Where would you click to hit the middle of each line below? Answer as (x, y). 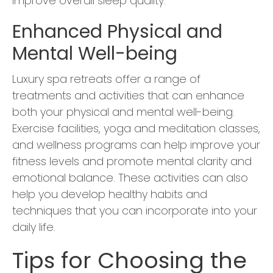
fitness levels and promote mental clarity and (132, 161)
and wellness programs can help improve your (136, 145)
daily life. (34, 227)
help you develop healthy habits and (110, 194)
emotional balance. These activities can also (130, 178)
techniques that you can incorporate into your (135, 211)
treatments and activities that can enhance (128, 96)
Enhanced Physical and (117, 32)
